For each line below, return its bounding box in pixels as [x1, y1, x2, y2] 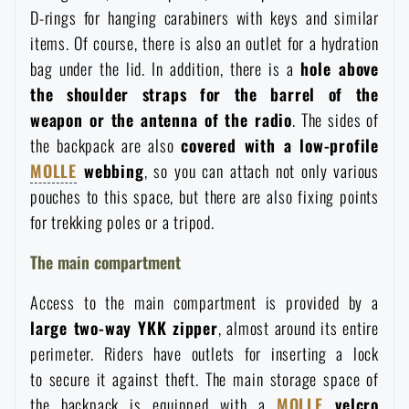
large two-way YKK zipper [30, 315, 218, 340]
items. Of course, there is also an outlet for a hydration [30, 30, 379, 55]
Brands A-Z [99, 128, 163, 151]
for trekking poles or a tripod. [30, 209, 215, 234]
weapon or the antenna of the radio [30, 107, 292, 131]
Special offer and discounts [99, 16, 249, 39]
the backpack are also [30, 132, 182, 157]
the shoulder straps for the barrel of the [30, 81, 379, 106]
